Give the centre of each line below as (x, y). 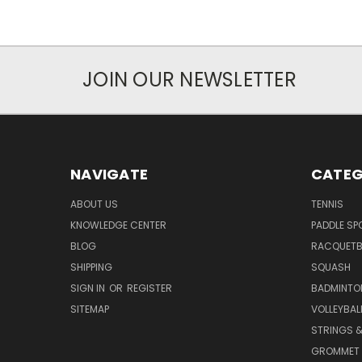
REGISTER (149, 288)
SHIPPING (91, 267)
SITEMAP (90, 309)
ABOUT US (94, 204)
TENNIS (327, 204)
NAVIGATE (109, 175)
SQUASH (330, 267)
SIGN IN (89, 288)
